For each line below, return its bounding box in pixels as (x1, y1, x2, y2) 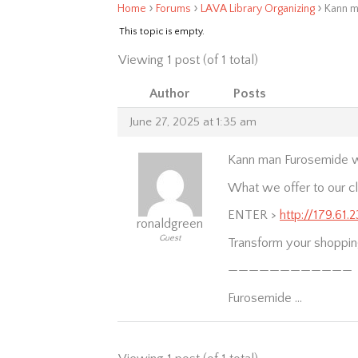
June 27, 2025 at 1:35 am (129, 115, 257, 129)
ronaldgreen (137, 217, 203, 231)
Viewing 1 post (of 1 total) (118, 53, 258, 67)
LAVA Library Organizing (201, 2, 315, 15)
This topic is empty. (119, 26, 205, 37)
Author (149, 86, 189, 101)
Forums (156, 2, 191, 15)
